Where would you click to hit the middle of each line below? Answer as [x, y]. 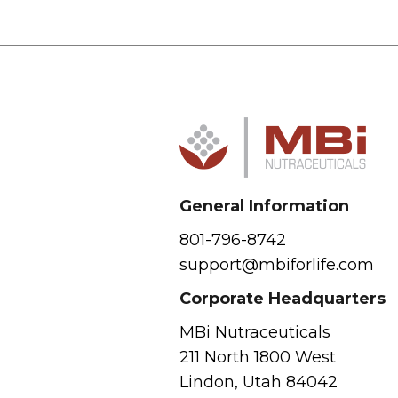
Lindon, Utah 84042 [258, 382]
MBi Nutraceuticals [255, 333]
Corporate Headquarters [282, 299]
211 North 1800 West [257, 358]
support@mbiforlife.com [276, 265]
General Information [264, 207]
